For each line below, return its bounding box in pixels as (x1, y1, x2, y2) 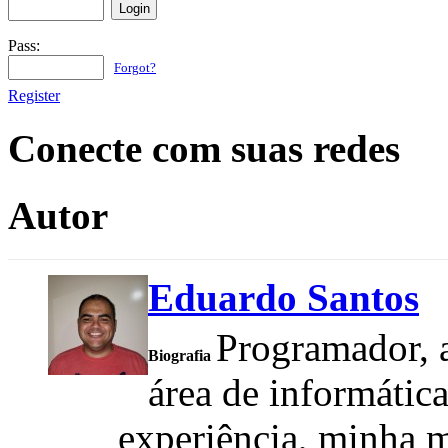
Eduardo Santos (148, 275, 419, 319)
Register (8, 87, 60, 105)
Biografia (148, 346, 211, 364)
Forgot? (114, 61, 156, 76)
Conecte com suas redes (8, 127, 400, 171)
